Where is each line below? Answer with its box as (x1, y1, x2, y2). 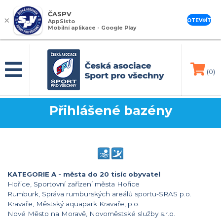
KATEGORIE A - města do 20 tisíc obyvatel (7, 170, 160, 178)
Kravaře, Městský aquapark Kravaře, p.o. (7, 199, 140, 208)
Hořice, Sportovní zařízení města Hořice (7, 180, 140, 188)
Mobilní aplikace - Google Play (48, 25, 136, 32)
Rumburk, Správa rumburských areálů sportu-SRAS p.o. (7, 189, 191, 198)
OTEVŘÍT (187, 17, 211, 24)
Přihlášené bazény (49, 103, 172, 118)
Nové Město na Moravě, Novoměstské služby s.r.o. (7, 209, 175, 218)
